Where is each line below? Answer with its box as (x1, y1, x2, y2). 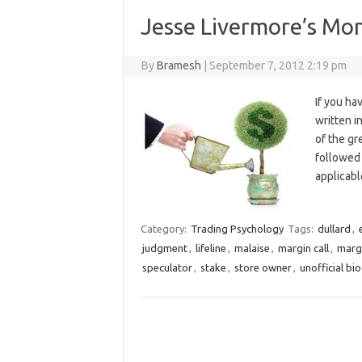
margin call (277, 242, 329, 255)
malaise (234, 242, 270, 255)
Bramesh (157, 59, 202, 73)
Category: (140, 223, 189, 235)
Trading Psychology (190, 223, 284, 235)
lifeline (195, 242, 226, 255)
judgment (141, 242, 187, 255)
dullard (317, 223, 351, 235)
